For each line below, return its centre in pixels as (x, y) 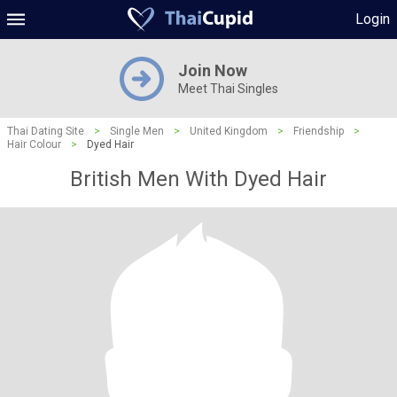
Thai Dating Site (46, 131)
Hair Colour (34, 144)
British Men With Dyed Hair (198, 179)
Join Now (212, 70)
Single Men (137, 131)
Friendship (319, 131)
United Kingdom (229, 131)
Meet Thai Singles (228, 89)
